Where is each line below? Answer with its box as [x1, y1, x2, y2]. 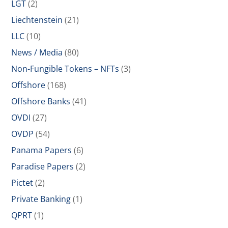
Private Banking [11, 193, 71, 205]
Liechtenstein [11, 14, 63, 25]
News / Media [11, 47, 63, 58]
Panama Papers [11, 145, 72, 156]
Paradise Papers [11, 161, 74, 172]
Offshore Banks [11, 96, 71, 107]
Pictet [11, 177, 34, 188]
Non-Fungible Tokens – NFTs [11, 63, 120, 74]
